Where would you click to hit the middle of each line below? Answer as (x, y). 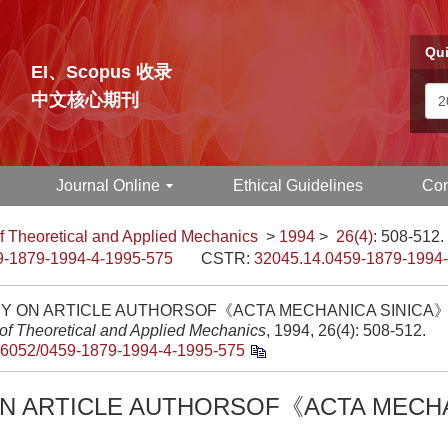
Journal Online (108, 185)
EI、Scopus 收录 (101, 72)
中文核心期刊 (85, 100)
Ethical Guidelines (297, 185)
